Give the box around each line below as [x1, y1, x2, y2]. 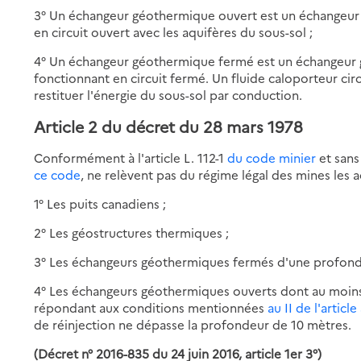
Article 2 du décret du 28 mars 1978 [34, 114, 304, 137]
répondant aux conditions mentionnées [34, 298, 268, 316]
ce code [34, 165, 81, 183]
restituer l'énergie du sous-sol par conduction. [34, 85, 303, 103]
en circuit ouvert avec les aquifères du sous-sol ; [34, 23, 313, 40]
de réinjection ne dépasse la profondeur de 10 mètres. [34, 315, 352, 333]
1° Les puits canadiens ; [34, 194, 167, 212]
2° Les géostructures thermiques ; [34, 223, 230, 241]
